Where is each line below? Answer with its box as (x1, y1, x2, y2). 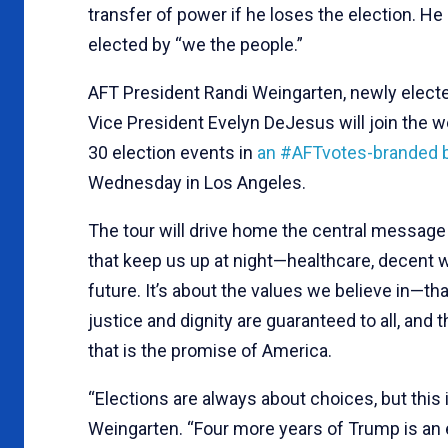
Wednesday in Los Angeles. (88, 171, 306, 193)
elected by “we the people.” (88, 33, 303, 55)
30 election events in (88, 141, 257, 163)
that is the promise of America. (88, 339, 336, 361)
